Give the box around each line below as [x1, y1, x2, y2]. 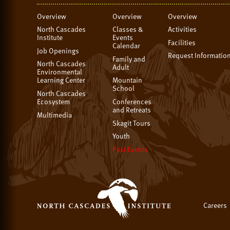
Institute [37, 32, 63, 43]
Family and [112, 53, 146, 64]
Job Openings [37, 45, 79, 56]
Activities [167, 24, 197, 35]
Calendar [112, 40, 141, 51]
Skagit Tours [112, 117, 151, 128]
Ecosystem [37, 96, 70, 107]
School [112, 83, 135, 94]
